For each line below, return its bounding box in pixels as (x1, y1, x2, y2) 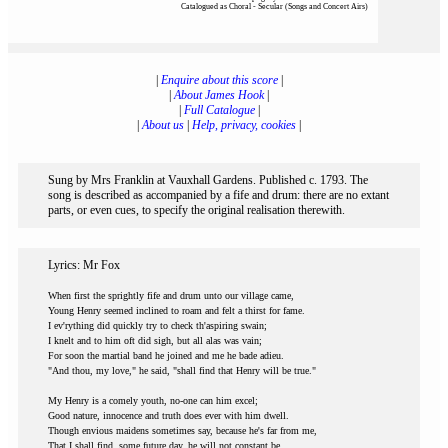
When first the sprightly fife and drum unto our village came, (48, 290, 294, 301)
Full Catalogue (183, 103, 255, 117)
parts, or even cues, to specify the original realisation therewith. (48, 203, 345, 217)
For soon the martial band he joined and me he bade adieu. (48, 350, 284, 361)
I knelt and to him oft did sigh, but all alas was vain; (48, 335, 262, 346)
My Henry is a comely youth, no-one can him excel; (48, 395, 258, 406)
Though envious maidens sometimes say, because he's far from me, (48, 425, 317, 436)
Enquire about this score (160, 73, 278, 87)
